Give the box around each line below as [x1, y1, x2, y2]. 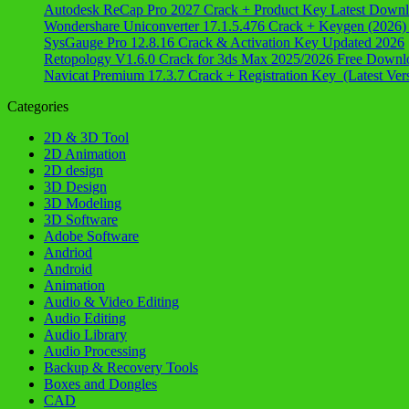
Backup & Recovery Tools [44, 359, 198, 375]
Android [44, 260, 92, 277]
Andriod [44, 244, 92, 260]
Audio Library [44, 326, 127, 342]
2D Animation [44, 145, 126, 162]
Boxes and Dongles [44, 375, 157, 392]
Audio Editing [44, 309, 126, 326]
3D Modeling [44, 194, 121, 211]
